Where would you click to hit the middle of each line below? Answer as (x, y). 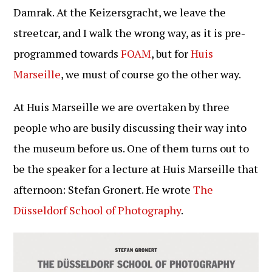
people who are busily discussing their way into (130, 127)
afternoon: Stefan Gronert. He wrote (104, 189)
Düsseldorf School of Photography (97, 210)
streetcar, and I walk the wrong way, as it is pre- (130, 33)
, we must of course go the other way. (151, 74)
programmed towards (67, 53)
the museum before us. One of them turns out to (131, 148)
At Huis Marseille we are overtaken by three (122, 107)
